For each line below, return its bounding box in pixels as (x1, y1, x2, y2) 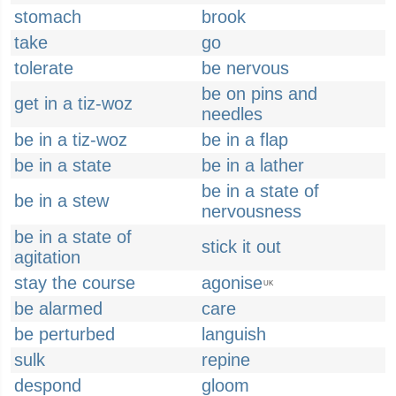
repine (202, 350, 250, 369)
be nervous (202, 58, 289, 78)
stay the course (14, 273, 135, 293)
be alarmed (14, 299, 103, 318)
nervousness (202, 202, 301, 221)
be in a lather (202, 156, 304, 175)
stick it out (202, 237, 281, 256)
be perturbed (14, 324, 115, 344)
